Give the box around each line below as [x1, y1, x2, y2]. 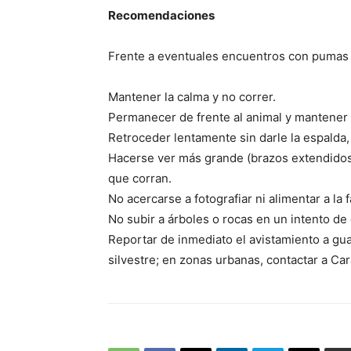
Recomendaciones [108, 8, 215, 24]
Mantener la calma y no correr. [108, 89, 276, 105]
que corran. [108, 171, 172, 186]
